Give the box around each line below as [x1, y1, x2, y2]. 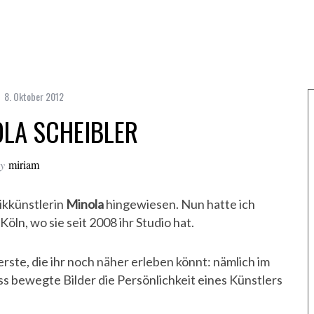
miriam [8, 157, 39, 172]
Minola [66, 196, 104, 212]
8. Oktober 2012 [4, 89, 64, 104]
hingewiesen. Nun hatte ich [104, 196, 255, 212]
